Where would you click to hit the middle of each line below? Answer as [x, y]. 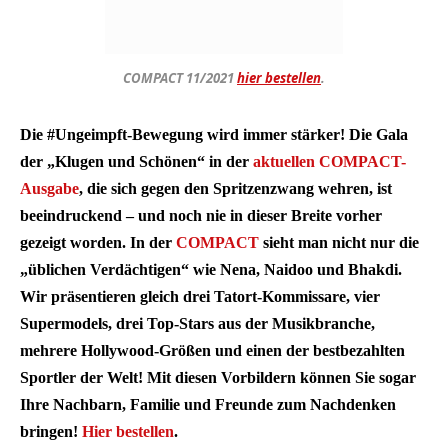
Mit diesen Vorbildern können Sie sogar [281, 378]
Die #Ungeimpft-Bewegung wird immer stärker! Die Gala [214, 135]
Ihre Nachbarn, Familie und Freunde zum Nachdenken [208, 405]
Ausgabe [49, 189]
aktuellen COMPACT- [329, 162]
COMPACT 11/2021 [180, 78]
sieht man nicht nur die [339, 243]
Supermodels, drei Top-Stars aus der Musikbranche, [197, 324]
